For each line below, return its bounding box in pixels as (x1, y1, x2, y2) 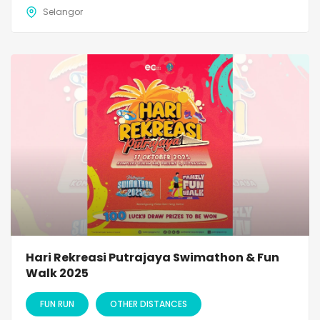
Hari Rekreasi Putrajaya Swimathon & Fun (26, 249, 279, 266)
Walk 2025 (26, 264, 89, 281)
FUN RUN (40, 297, 74, 310)
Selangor (43, 5, 83, 18)
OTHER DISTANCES (110, 297, 187, 310)
